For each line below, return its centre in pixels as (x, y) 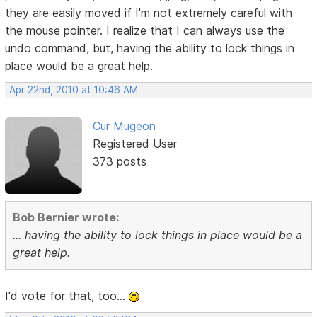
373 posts (119, 161)
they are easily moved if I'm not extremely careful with (149, 12)
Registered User (134, 143)
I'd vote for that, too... (67, 296)
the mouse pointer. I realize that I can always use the (145, 30)
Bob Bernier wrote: (66, 218)
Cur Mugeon (124, 126)
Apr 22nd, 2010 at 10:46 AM (74, 90)
